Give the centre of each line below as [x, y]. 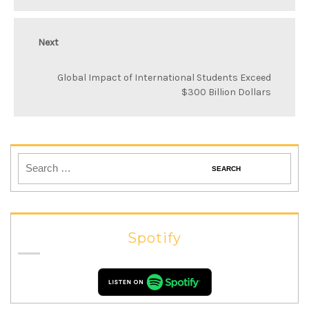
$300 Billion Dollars [226, 92]
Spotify [154, 238]
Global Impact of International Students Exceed [164, 78]
